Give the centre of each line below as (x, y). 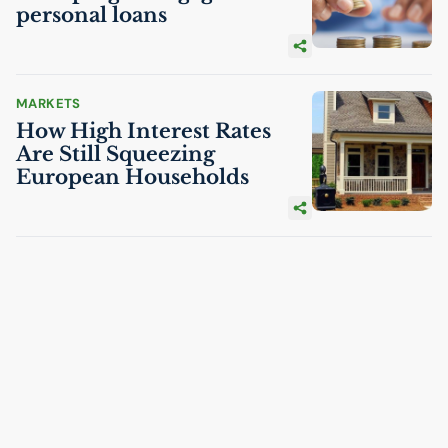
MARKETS (48, 103)
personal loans (91, 14)
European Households (132, 176)
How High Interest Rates (143, 130)
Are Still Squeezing (115, 153)
